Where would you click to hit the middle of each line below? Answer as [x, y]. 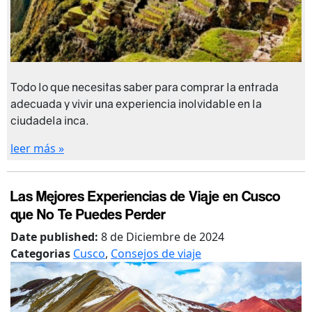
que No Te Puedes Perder [88, 214]
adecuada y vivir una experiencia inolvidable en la [136, 104]
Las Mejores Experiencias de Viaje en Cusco [146, 196]
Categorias [42, 254]
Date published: [56, 237]
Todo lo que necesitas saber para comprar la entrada [145, 87]
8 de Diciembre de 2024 [163, 237]
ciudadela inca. [50, 121]
